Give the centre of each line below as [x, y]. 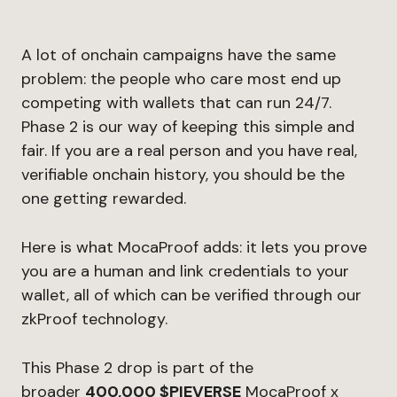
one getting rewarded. [104, 198]
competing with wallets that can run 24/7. [176, 103]
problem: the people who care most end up [181, 79]
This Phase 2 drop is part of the [137, 368]
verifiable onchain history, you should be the [183, 175]
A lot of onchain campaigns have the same [179, 55]
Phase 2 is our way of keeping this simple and [188, 127]
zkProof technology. [94, 319]
